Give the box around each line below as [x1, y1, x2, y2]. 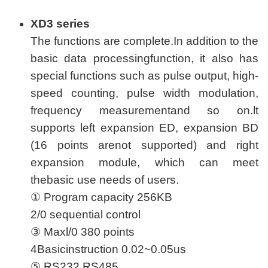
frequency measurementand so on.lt [31, 104, 258, 117]
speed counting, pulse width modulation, [31, 87, 258, 99]
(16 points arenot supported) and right [31, 139, 258, 151]
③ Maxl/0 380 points [31, 226, 135, 238]
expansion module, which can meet [31, 156, 258, 169]
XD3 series [31, 17, 90, 30]
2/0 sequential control [31, 208, 141, 221]
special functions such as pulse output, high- [31, 69, 258, 82]
